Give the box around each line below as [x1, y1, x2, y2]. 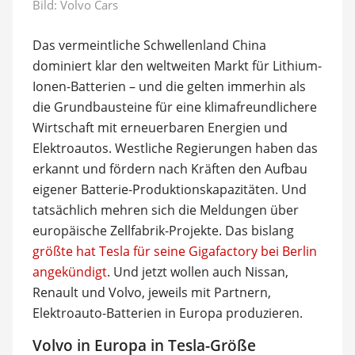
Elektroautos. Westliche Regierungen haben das [32, 139, 318, 157]
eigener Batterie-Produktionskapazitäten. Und [32, 180, 307, 198]
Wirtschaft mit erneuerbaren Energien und [32, 118, 288, 136]
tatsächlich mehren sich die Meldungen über [32, 200, 299, 219]
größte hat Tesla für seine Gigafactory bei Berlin [32, 242, 317, 260]
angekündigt [32, 262, 107, 281]
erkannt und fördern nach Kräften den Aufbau [32, 159, 307, 177]
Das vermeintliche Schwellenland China [32, 36, 266, 54]
